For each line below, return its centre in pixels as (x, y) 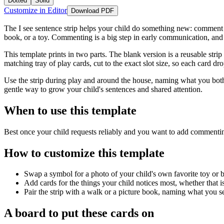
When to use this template (70, 110)
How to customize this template (84, 153)
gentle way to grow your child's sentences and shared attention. (103, 89)
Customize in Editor (35, 10)
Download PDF (92, 10)
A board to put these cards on (79, 213)
